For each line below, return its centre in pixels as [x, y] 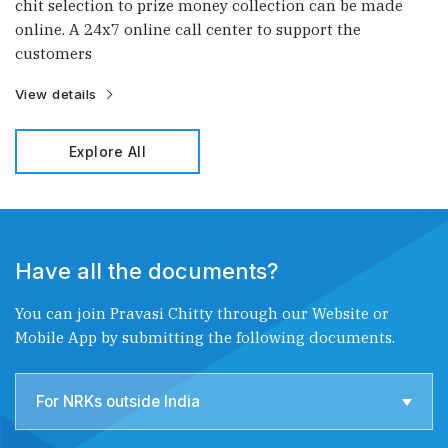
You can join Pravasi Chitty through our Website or [202, 313]
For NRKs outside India [118, 402]
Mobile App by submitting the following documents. [205, 337]
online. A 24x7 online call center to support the [188, 29]
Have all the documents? [146, 271]
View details [56, 94]
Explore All [107, 152]
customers [53, 53]
